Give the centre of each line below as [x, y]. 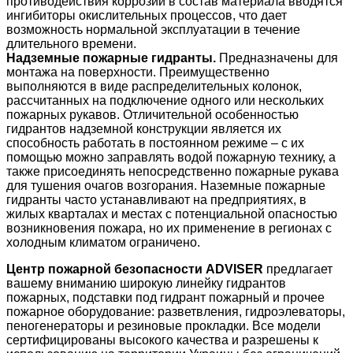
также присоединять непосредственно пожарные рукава [173, 172]
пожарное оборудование [79, 312]
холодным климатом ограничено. [103, 243]
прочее [304, 298]
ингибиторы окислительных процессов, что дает [147, 16]
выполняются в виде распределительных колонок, [154, 87]
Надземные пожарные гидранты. [111, 58]
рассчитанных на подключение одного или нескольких [165, 101]
